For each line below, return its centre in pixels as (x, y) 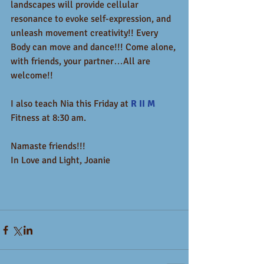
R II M (143, 104)
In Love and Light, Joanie (60, 160)
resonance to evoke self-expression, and (92, 19)
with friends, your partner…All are (82, 61)
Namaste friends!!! (50, 146)
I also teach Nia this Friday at (71, 104)
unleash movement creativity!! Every (85, 33)
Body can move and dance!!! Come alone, (94, 47)
